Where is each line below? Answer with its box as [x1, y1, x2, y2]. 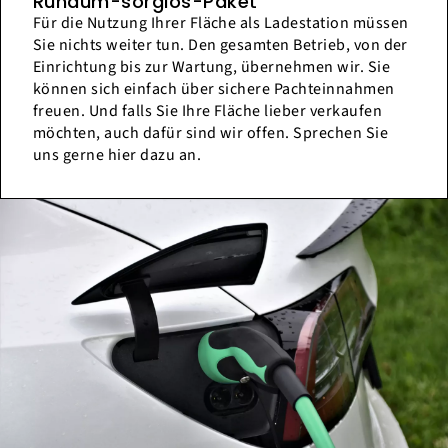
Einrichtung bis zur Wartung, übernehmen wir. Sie [33, 55, 391, 78]
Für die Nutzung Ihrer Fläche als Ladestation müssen [33, 11, 409, 34]
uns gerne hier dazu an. [33, 143, 202, 166]
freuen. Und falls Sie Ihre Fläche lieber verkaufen [33, 99, 383, 122]
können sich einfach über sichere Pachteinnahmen [33, 77, 395, 100]
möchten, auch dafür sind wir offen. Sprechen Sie [33, 121, 389, 144]
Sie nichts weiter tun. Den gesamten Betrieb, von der [33, 33, 408, 56]
